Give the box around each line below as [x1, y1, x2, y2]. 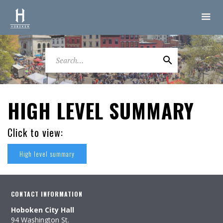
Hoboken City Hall [11, 205, 74, 215]
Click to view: [7, 125, 63, 140]
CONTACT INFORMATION [11, 190, 83, 198]
